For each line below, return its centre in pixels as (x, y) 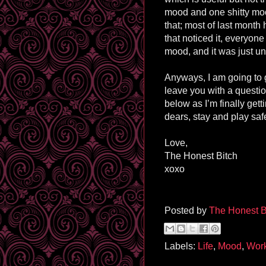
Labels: (181, 246)
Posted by (187, 210)
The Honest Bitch (201, 156)
